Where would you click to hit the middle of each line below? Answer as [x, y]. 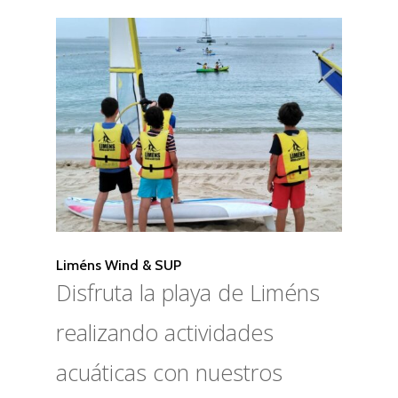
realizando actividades [164, 333]
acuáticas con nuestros [169, 373]
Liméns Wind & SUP [118, 266]
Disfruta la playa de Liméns [187, 293]
